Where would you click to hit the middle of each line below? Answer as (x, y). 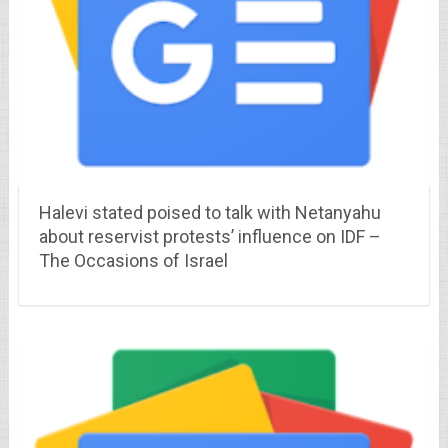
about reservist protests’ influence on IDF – (209, 237)
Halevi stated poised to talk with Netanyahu (209, 213)
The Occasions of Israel (133, 261)
